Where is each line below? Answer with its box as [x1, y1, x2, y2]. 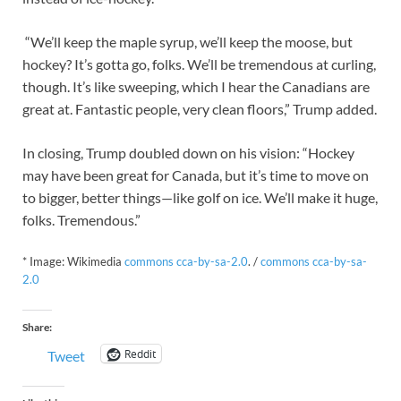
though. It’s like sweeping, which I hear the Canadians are [22, 77, 370, 95]
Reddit [124, 346, 156, 362]
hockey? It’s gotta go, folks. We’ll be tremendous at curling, [22, 55, 376, 73]
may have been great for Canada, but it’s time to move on [22, 166, 369, 183]
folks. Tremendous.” [22, 210, 141, 228]
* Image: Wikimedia [22, 253, 124, 269]
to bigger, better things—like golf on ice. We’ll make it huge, [22, 188, 378, 206]
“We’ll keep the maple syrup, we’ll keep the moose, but [22, 32, 353, 50]
